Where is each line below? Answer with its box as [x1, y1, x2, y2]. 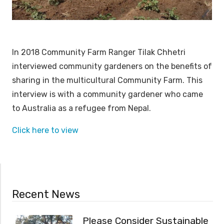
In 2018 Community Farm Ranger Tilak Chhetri [12, 47, 185, 57]
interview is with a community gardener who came [12, 89, 203, 99]
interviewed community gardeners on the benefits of [12, 61, 212, 71]
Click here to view [12, 125, 78, 135]
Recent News [12, 187, 80, 201]
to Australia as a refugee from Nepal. [12, 103, 151, 113]
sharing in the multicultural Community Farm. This [12, 75, 202, 85]
